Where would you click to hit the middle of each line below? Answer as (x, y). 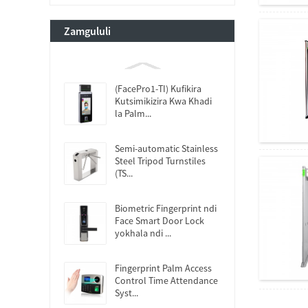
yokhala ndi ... (143, 233)
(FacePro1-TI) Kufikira (158, 89)
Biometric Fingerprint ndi (166, 208)
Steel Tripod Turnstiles (160, 161)
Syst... (126, 293)
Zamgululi (87, 31)
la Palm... (133, 113)
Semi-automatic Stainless (166, 148)
